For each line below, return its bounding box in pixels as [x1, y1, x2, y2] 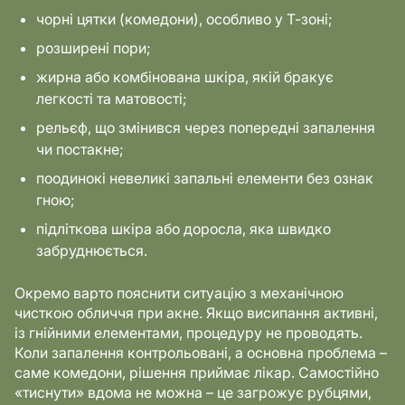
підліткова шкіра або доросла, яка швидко [36, 220, 331, 238]
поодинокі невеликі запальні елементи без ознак [36, 169, 373, 187]
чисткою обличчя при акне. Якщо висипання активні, [14, 304, 378, 322]
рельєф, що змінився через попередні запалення [36, 118, 375, 137]
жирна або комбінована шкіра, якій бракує [36, 68, 334, 86]
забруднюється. [36, 241, 147, 259]
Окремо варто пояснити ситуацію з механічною [14, 284, 344, 302]
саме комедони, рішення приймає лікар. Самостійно [14, 363, 379, 381]
